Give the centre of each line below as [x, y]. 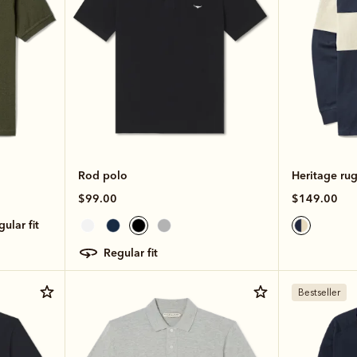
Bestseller [319, 292]
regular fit [134, 252]
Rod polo [102, 175]
